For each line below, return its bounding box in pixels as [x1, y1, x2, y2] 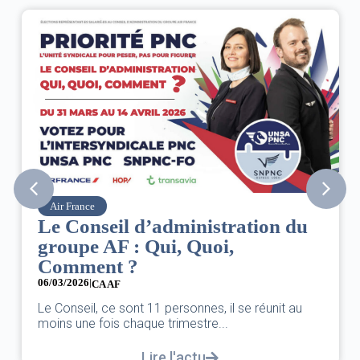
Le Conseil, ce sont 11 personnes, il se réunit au [37, 301, 302, 317]
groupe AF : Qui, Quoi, [37, 235, 234, 258]
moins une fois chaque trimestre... [37, 316, 228, 332]
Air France [49, 200, 95, 213]
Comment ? [37, 256, 138, 278]
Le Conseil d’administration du [37, 215, 308, 238]
